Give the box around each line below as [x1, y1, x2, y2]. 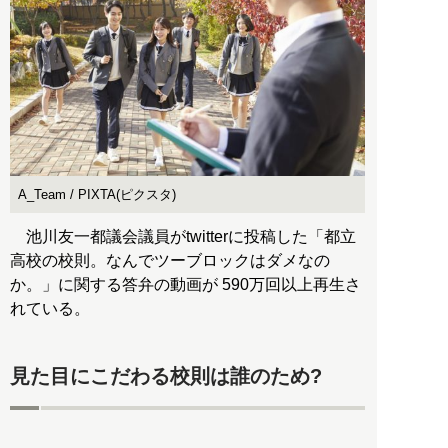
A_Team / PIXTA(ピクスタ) [18, 187, 176, 203]
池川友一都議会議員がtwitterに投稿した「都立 [10, 228, 356, 246]
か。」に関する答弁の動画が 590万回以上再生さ [10, 276, 361, 294]
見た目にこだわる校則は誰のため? [10, 364, 322, 387]
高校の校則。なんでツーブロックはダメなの [10, 252, 330, 270]
